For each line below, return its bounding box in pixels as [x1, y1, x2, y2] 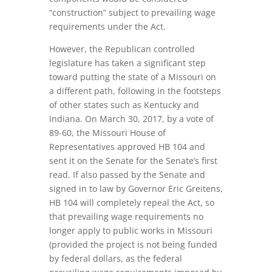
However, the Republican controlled [49, 43, 195, 55]
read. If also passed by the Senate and [49, 169, 205, 180]
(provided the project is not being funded [49, 239, 217, 250]
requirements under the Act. [49, 21, 166, 32]
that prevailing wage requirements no [49, 211, 203, 222]
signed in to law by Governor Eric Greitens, [49, 183, 223, 194]
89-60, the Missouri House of [49, 127, 166, 138]
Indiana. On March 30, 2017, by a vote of [49, 113, 214, 124]
